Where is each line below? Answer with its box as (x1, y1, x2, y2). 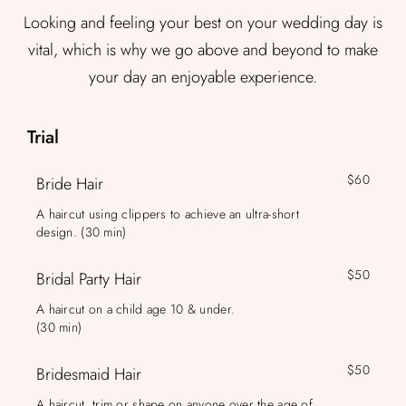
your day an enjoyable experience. (89, 65, 317, 89)
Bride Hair (36, 172, 103, 196)
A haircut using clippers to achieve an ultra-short (36, 205, 299, 223)
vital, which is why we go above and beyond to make (28, 38, 378, 62)
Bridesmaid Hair (36, 362, 141, 386)
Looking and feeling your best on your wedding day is (24, 11, 382, 34)
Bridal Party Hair (36, 267, 141, 291)
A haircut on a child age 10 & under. (36, 300, 236, 318)
